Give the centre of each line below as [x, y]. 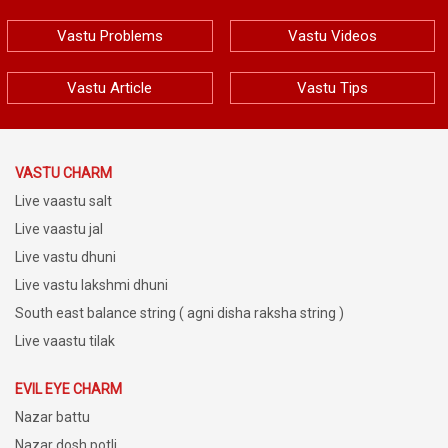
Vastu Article [110, 88]
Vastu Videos [332, 36]
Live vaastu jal [59, 229]
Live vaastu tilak [65, 341]
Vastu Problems [109, 36]
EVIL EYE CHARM [68, 389]
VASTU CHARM [63, 173]
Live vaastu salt [63, 201]
